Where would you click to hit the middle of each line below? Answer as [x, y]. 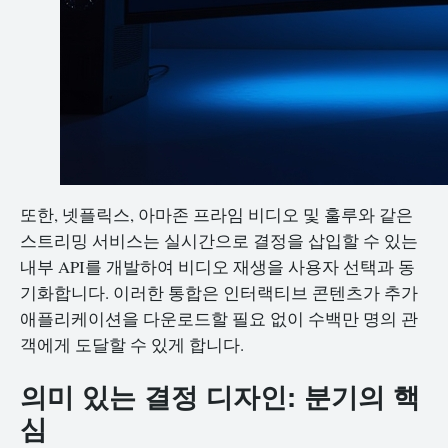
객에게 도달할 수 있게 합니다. [132, 344]
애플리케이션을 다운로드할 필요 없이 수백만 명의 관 [219, 318]
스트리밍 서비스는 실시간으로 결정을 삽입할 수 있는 [219, 240]
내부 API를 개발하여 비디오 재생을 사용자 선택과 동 [217, 266]
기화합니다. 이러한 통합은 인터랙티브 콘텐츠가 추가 [219, 292]
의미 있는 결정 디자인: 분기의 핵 [220, 396]
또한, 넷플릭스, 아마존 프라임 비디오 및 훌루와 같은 [216, 214]
